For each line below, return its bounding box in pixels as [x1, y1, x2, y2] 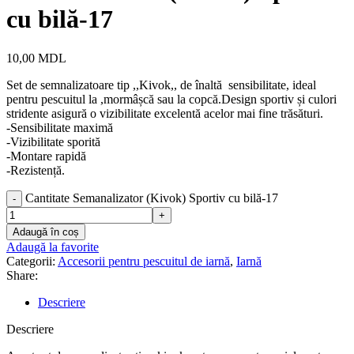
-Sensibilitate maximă [6, 120, 113, 134]
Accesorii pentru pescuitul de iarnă [58, 254, 230, 268]
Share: [6, 268, 38, 282]
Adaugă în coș [13, 225, 79, 238]
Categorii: [6, 254, 55, 268]
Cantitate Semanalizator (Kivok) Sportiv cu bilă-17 [25, 190, 278, 205]
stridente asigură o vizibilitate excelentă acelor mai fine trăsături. [6, 106, 323, 120]
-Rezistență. [6, 163, 65, 177]
